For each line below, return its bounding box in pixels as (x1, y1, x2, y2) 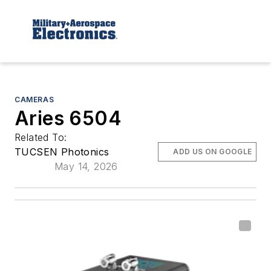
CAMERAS (15, 94, 54, 104)
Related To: (15, 131, 70, 143)
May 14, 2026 (54, 160, 118, 172)
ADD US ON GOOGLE (173, 146, 252, 156)
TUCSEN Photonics (15, 145, 109, 158)
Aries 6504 (15, 106, 122, 130)
